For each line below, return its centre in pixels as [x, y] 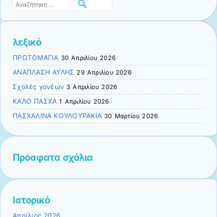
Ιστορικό [31, 200]
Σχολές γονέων [39, 86]
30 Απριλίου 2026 [88, 58]
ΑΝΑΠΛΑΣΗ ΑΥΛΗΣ [44, 72]
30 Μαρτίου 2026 [131, 116]
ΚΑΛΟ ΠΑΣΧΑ [35, 101]
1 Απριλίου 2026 [84, 101]
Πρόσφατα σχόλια [53, 157]
